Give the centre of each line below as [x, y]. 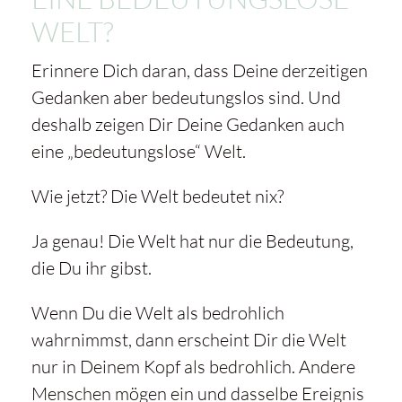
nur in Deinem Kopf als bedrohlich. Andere [193, 367]
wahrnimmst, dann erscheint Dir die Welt [188, 340]
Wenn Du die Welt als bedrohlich [157, 313]
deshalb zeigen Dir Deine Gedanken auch [188, 125]
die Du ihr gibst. [91, 268]
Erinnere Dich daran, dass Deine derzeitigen [199, 71]
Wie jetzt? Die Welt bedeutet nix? [157, 197]
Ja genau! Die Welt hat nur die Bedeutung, [192, 241]
